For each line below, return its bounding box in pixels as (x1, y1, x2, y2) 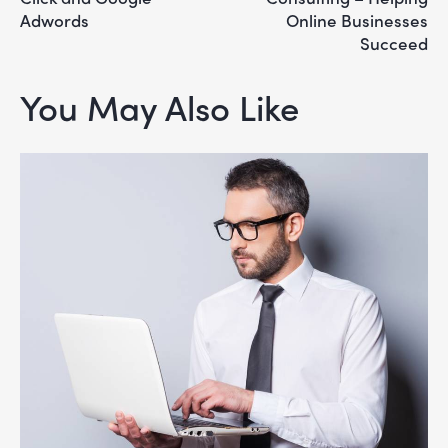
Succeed (360, 30, 428, 55)
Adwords (20, 7, 89, 32)
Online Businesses (286, 7, 428, 32)
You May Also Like (38, 81, 299, 131)
